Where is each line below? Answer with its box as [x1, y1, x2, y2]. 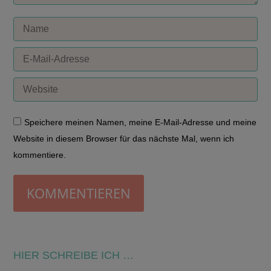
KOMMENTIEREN [27, 184, 131, 203]
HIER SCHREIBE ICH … [13, 249, 134, 262]
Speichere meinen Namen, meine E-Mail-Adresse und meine [24, 117, 257, 128]
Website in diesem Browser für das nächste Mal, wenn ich [13, 134, 235, 144]
